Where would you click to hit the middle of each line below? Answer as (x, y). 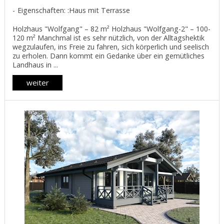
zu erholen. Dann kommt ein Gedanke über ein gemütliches (108, 56)
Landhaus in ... (35, 65)
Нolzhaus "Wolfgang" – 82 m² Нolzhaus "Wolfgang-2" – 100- (111, 29)
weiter (37, 83)
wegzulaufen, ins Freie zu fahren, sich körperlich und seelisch (111, 47)
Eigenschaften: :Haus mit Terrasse (74, 10)
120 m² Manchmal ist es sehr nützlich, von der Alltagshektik (108, 38)
